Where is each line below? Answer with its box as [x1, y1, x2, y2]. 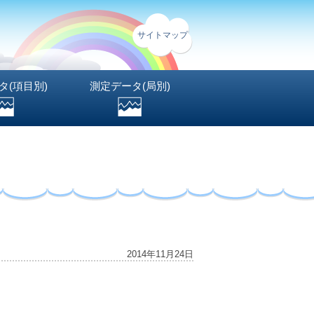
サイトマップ [137, 30, 188, 40]
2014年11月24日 [127, 249, 193, 259]
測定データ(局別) [89, 80, 170, 92]
